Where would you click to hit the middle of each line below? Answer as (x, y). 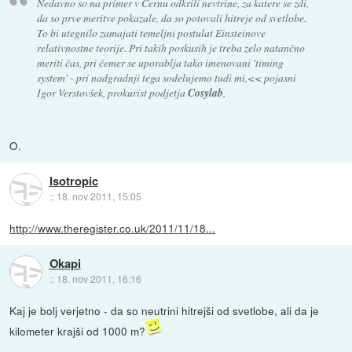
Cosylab (205, 93)
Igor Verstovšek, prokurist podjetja (112, 93)
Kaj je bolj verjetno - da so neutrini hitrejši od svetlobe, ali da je (165, 311)
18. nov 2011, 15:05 (99, 196)
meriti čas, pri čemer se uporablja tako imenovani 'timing (160, 63)
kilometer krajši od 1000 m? (78, 331)
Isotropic (73, 181)
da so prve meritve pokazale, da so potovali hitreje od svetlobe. (171, 18)
